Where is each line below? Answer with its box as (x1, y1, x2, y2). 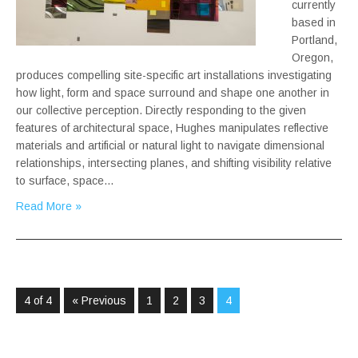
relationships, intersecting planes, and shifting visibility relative (16, 157, 332, 170)
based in (292, 16, 336, 30)
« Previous (72, 294, 126, 308)
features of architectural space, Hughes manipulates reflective (16, 121, 328, 135)
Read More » (16, 200, 82, 213)
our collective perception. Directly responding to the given (16, 104, 306, 117)
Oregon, (292, 51, 333, 65)
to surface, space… (16, 174, 114, 188)
